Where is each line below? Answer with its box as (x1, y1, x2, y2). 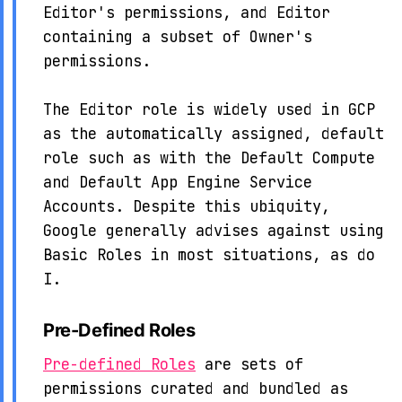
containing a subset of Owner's (43, 26, 312, 47)
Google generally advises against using (43, 220, 384, 240)
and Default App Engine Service (43, 171, 312, 192)
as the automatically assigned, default (43, 123, 384, 144)
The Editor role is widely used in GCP (43, 99, 375, 119)
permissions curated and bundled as (43, 379, 348, 399)
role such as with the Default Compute (43, 147, 375, 168)
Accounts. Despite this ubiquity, (43, 196, 330, 216)
